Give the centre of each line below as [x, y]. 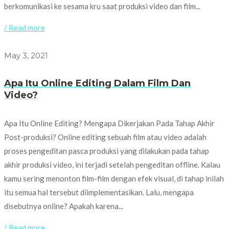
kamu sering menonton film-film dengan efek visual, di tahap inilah [114, 178]
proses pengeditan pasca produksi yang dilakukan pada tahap [107, 151]
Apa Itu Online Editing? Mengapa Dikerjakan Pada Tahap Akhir [109, 123]
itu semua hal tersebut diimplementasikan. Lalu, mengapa [99, 192]
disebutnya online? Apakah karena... [64, 206]
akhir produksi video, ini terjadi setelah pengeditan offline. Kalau [112, 164]
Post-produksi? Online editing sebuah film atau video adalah [105, 137]
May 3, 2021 [26, 55]
